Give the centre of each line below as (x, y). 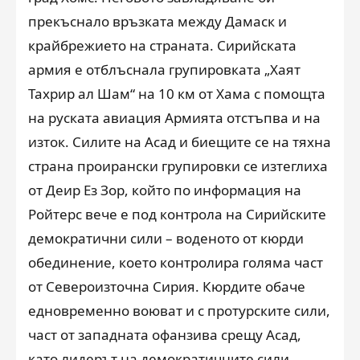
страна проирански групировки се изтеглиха (178, 166)
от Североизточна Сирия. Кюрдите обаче (167, 286)
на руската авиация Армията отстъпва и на (174, 117)
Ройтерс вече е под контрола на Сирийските (177, 214)
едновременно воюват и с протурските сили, (179, 310)
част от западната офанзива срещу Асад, (165, 334)
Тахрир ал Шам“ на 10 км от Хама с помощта (177, 93)
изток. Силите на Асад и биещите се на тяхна (180, 141)
